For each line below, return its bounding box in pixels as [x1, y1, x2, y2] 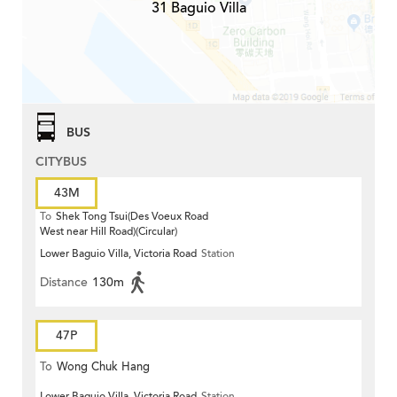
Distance [40, 274, 88, 292]
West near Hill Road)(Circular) [40, 224, 177, 239]
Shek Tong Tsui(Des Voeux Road [56, 209, 208, 224]
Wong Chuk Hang [57, 359, 150, 376]
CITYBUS [35, 153, 87, 171]
